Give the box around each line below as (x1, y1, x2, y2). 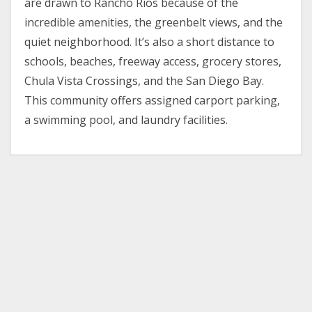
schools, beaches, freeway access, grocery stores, (24, 54, 282, 70)
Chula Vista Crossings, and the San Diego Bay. (24, 73, 265, 89)
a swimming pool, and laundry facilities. (24, 112, 228, 128)
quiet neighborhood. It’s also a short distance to (24, 34, 275, 50)
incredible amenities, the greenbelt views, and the (24, 15, 283, 31)
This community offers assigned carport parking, (24, 93, 281, 109)
